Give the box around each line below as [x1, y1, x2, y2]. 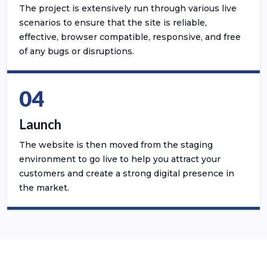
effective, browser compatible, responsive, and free [19, 31, 241, 42]
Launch [19, 116, 61, 132]
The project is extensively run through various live [19, 2, 237, 14]
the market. [19, 182, 69, 193]
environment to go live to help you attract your [19, 153, 221, 164]
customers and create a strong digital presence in [19, 167, 234, 179]
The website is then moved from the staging [19, 139, 213, 150]
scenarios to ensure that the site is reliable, [19, 17, 207, 28]
